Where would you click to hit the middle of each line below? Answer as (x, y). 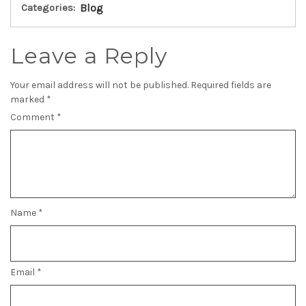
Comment (33, 117)
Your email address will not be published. (99, 85)
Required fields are (231, 85)
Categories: (48, 8)
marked (28, 99)
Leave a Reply (89, 56)
